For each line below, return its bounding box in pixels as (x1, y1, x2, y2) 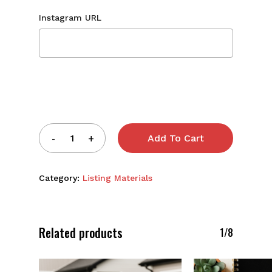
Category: (39, 173, 83, 183)
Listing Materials (83, 173, 152, 183)
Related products (39, 223, 123, 242)
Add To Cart (147, 132, 204, 144)
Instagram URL (39, 13, 101, 23)
